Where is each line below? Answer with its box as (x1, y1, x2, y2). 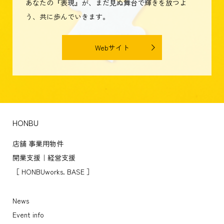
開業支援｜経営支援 (12, 156, 75, 167)
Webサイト (94, 46, 129, 57)
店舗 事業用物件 (12, 142, 63, 153)
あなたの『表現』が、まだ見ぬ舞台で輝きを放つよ (25, 1, 186, 12)
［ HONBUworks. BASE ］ (12, 170, 93, 181)
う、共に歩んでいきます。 (25, 15, 109, 26)
